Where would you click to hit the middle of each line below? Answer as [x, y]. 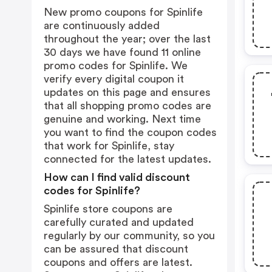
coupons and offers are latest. [118, 262]
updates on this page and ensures [127, 92]
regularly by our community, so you [129, 236]
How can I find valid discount [117, 177]
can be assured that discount [116, 249]
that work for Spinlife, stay [109, 146]
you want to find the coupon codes [130, 132]
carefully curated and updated [119, 222]
